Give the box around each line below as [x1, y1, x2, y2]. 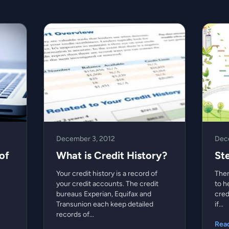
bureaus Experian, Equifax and [56, 189, 152, 198]
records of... [56, 210, 95, 219]
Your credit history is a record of [56, 169, 158, 178]
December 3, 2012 [56, 134, 116, 143]
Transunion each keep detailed [56, 199, 154, 209]
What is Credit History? [56, 149, 168, 162]
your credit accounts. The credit [56, 179, 159, 188]
